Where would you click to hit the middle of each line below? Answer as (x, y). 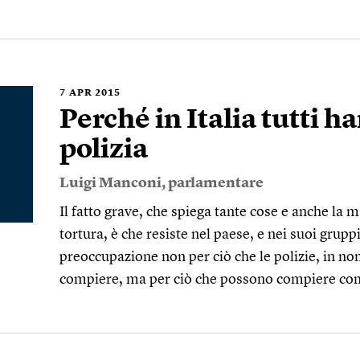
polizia (104, 150)
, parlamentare (213, 183)
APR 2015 (95, 93)
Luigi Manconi (110, 183)
